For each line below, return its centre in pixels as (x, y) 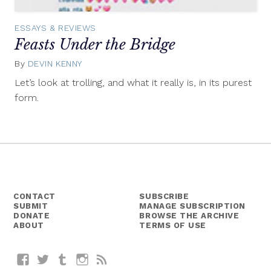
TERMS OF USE (173, 226)
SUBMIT (31, 206)
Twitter (68, 259)
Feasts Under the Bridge (95, 45)
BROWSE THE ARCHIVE (189, 216)
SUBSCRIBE (164, 197)
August (103, 63)
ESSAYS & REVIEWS (55, 28)
